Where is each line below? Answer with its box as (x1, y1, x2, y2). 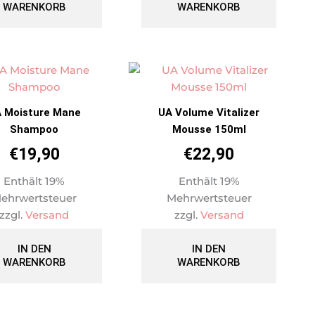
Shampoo (10, 122, 59, 136)
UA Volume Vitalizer (158, 105, 260, 119)
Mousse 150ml (172, 122, 246, 136)
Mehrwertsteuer (166, 191, 252, 205)
